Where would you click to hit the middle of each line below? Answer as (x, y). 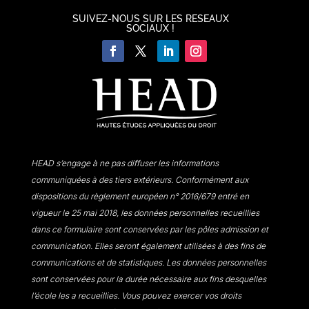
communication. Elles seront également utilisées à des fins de (148, 246)
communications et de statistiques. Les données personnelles (148, 263)
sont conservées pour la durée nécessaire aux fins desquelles (148, 279)
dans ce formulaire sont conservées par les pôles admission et (149, 230)
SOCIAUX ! (151, 29)
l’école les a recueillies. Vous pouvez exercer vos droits (136, 296)
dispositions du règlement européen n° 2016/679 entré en (140, 197)
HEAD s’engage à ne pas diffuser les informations (124, 163)
